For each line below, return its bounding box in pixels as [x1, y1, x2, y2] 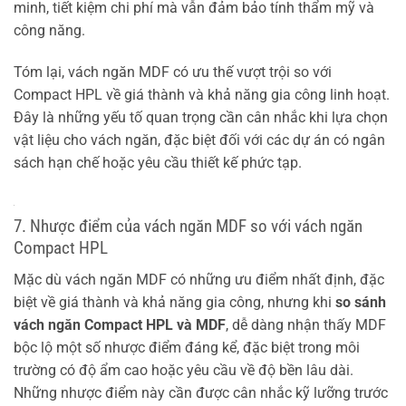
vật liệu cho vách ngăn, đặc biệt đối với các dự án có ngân [14, 131, 385, 150]
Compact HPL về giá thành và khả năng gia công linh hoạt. [14, 86, 390, 104]
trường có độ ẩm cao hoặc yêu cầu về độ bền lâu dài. [14, 361, 353, 379]
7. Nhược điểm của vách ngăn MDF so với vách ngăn [14, 215, 362, 237]
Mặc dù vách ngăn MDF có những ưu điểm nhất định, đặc [14, 270, 384, 288]
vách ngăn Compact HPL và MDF [14, 315, 226, 333]
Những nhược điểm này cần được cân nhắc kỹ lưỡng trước [14, 383, 388, 401]
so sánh [335, 293, 386, 311]
